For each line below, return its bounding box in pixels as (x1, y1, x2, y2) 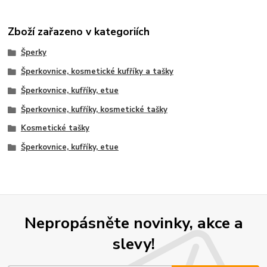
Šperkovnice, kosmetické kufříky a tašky (20, 66, 173, 77)
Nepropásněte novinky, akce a (24, 212, 243, 234)
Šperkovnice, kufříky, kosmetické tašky (20, 104, 167, 115)
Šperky (20, 47, 46, 58)
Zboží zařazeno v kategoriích (8, 24, 150, 39)
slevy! (112, 233, 155, 255)
